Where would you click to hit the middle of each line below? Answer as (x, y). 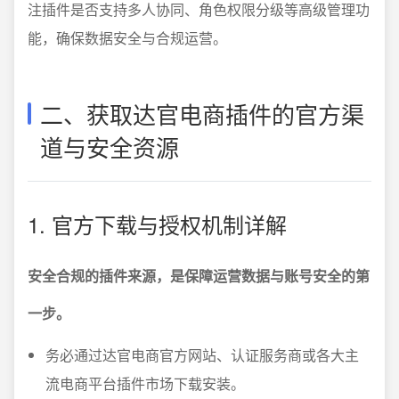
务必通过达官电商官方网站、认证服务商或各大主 (202, 355)
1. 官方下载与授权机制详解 (157, 224)
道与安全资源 (110, 147)
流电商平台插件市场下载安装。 (145, 383)
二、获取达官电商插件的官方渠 (202, 114)
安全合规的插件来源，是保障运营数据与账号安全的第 (199, 276)
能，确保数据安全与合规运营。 (127, 38)
